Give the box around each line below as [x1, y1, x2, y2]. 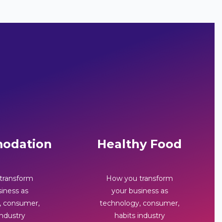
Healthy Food [97, 136, 182, 151]
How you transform [106, 173, 173, 183]
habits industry [114, 211, 165, 220]
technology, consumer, [100, 198, 180, 208]
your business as [111, 186, 168, 195]
